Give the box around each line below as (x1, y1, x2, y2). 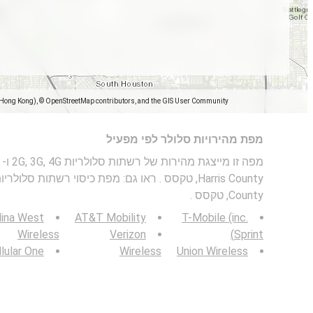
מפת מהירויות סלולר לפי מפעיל (106, 133, 263, 146)
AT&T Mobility (74, 211, 146, 224)
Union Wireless (177, 245, 248, 258)
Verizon (109, 228, 146, 241)
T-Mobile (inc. (182, 211, 248, 224)
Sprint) (234, 228, 263, 241)
